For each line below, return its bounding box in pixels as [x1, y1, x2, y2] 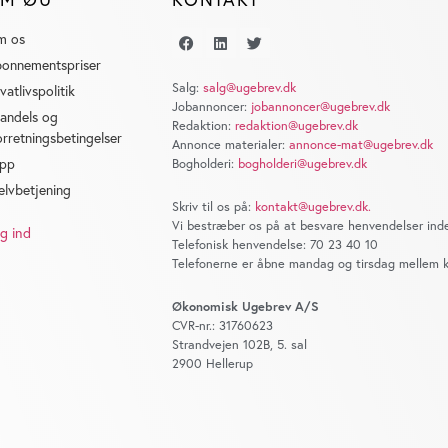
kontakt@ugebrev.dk [254, 198, 368, 216]
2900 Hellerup [171, 355, 253, 373]
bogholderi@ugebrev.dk [237, 155, 367, 173]
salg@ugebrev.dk [202, 79, 296, 97]
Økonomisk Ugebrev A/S [171, 298, 319, 316]
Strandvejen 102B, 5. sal [171, 336, 307, 354]
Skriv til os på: [171, 198, 255, 216]
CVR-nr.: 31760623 [171, 317, 273, 335]
